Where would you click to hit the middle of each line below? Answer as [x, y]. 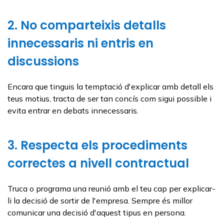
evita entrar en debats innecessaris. [73, 110]
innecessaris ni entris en [80, 43]
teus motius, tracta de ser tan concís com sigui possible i [109, 98]
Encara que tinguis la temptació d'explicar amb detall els [110, 86]
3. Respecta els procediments [97, 145]
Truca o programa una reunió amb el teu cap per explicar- [111, 188]
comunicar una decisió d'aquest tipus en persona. [97, 212]
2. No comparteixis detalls [87, 25]
